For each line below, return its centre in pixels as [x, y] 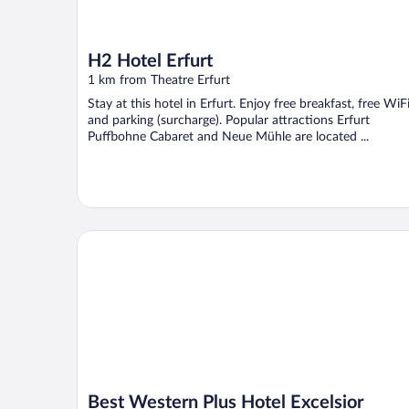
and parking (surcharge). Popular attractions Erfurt [229, 121]
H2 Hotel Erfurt [150, 62]
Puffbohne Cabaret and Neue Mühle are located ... [228, 137]
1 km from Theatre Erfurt [159, 81]
